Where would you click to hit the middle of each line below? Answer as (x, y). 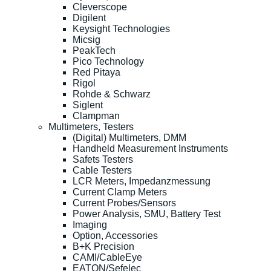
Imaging (90, 224)
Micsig (87, 39)
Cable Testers (102, 170)
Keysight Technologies (121, 28)
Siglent (88, 105)
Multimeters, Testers (91, 126)
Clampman (96, 116)
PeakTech (94, 50)
